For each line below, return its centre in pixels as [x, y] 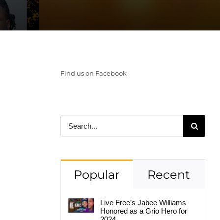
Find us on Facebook [93, 73]
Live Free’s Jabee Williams [143, 202]
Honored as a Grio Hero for [143, 211]
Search [71, 120]
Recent [169, 174]
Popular [96, 174]
